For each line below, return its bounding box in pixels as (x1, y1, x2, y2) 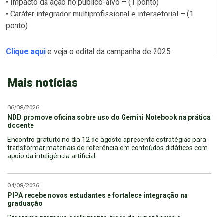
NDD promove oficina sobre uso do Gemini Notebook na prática (7, 113, 211, 121)
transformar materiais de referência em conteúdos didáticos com (7, 143, 208, 152)
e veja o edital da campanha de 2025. (46, 46, 172, 56)
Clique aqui (6, 46, 46, 56)
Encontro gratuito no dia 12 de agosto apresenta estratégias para (7, 135, 206, 143)
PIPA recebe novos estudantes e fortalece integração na (7, 191, 188, 199)
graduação (7, 199, 43, 207)
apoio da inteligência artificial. (7, 152, 97, 160)
